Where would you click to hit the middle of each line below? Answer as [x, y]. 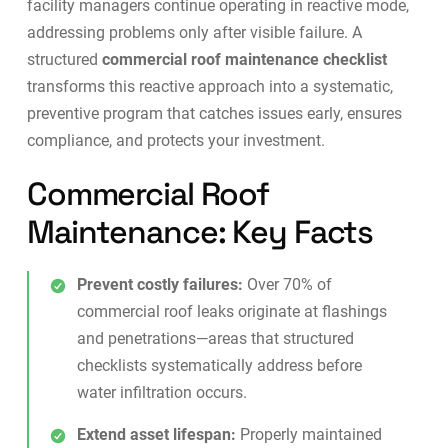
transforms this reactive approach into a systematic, [209, 87]
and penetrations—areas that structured [215, 339]
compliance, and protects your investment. [175, 141]
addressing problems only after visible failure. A [194, 33]
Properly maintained [308, 435]
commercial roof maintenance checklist [244, 60]
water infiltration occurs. [161, 393]
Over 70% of [287, 285]
